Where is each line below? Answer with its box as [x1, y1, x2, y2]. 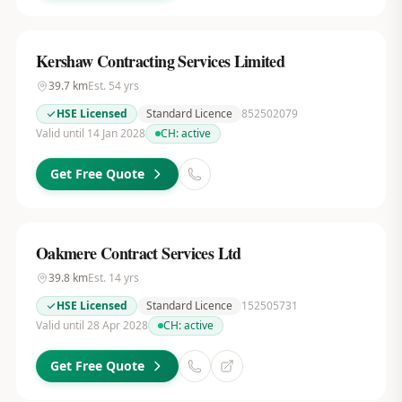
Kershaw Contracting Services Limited [35, 49, 285, 73]
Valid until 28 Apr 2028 [35, 318, 148, 333]
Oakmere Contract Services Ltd [35, 241, 241, 265]
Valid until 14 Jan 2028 [35, 126, 145, 141]
